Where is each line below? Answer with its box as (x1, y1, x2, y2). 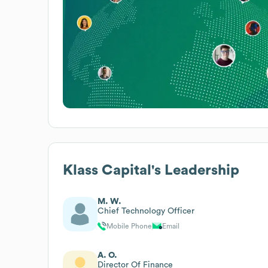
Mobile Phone (106, 222, 152, 230)
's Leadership (151, 163, 239, 178)
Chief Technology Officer (98, 206, 194, 215)
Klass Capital (63, 163, 151, 178)
